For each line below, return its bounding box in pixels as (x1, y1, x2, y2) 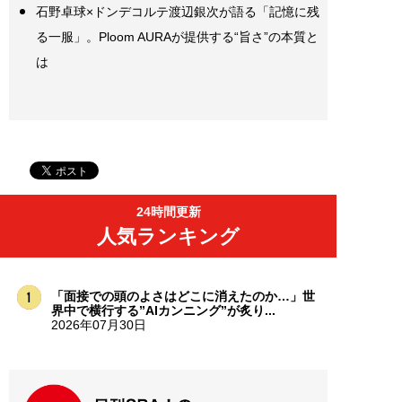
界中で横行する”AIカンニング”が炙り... (50, 302, 275, 318)
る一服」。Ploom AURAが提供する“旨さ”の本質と (36, 29, 319, 44)
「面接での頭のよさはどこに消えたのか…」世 (50, 288, 315, 303)
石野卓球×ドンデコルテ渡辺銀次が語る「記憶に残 (36, 4, 319, 19)
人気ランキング (97, 224, 240, 248)
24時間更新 (135, 204, 201, 219)
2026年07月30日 (50, 317, 146, 332)
